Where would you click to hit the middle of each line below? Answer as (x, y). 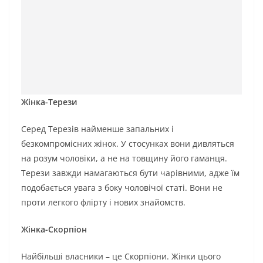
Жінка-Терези (49, 102)
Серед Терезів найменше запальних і (97, 129)
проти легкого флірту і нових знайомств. (103, 202)
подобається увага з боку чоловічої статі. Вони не (122, 187)
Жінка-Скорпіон (54, 229)
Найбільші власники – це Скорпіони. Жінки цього (121, 256)
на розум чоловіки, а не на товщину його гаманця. (124, 158)
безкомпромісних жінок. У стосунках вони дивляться (128, 143)
